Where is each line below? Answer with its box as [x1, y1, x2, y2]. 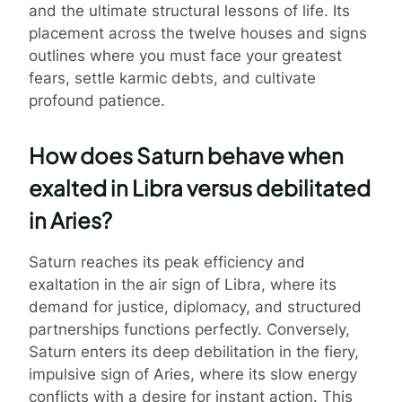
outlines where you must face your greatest [29, 46, 342, 65]
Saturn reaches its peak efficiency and [29, 253, 305, 272]
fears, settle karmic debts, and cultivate [29, 68, 316, 87]
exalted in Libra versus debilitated [29, 174, 371, 202]
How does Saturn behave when [29, 142, 344, 170]
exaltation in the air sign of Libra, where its [29, 275, 336, 294]
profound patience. [29, 91, 165, 109]
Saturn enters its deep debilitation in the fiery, [29, 343, 359, 362]
